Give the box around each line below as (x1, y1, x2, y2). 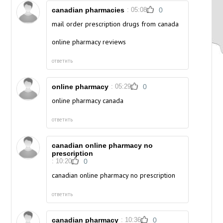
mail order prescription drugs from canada (52, 19, 179, 29)
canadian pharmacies (52, 6, 125, 14)
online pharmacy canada (52, 96, 124, 106)
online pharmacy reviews (52, 37, 126, 47)
